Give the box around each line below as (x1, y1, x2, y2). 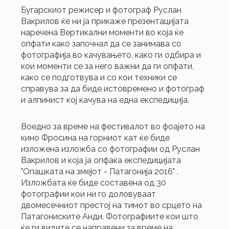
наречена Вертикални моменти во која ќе (21, 27, 184, 37)
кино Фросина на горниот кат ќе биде (21, 132, 170, 143)
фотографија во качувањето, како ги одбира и (21, 50, 201, 60)
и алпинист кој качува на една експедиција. (21, 95, 190, 105)
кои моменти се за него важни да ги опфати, (21, 61, 194, 71)
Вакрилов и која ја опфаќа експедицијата (21, 155, 181, 165)
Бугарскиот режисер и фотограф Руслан (21, 5, 182, 15)
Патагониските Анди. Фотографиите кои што (21, 211, 199, 221)
